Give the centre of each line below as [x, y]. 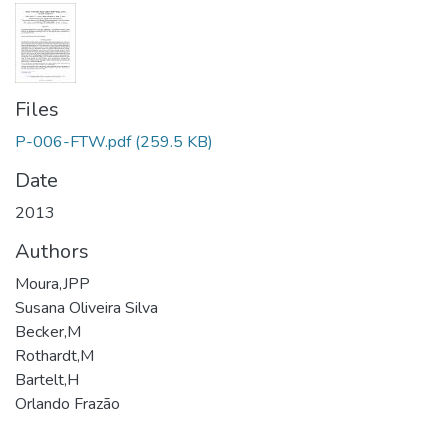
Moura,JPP [52, 284]
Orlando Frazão [67, 404]
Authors [52, 251]
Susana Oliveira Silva [86, 308]
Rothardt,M [54, 356]
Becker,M [48, 332]
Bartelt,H [47, 380]
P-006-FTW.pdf [73, 142]
